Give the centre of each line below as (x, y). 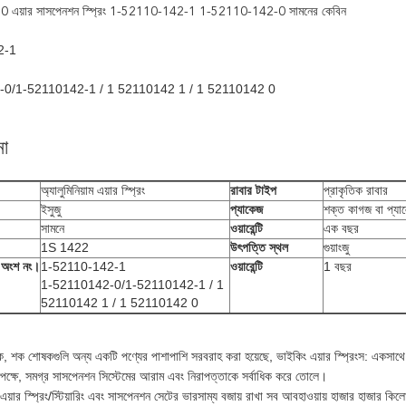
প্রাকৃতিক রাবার (356, 191)
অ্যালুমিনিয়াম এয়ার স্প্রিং (93, 190)
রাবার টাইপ (253, 191)
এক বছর (341, 228)
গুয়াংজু (336, 247)
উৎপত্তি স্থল (259, 248)
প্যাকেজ (246, 210)
